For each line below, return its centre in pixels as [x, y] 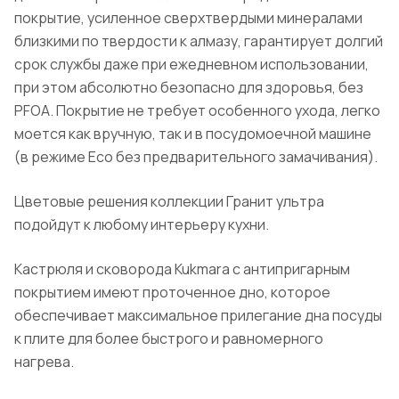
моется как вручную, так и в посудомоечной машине [193, 134]
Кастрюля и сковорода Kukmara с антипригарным [182, 269]
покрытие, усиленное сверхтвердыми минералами [188, 18]
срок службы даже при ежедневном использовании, [191, 65]
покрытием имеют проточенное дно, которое [172, 293]
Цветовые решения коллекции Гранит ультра [169, 202]
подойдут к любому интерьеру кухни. [142, 225]
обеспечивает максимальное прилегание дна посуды [198, 316]
